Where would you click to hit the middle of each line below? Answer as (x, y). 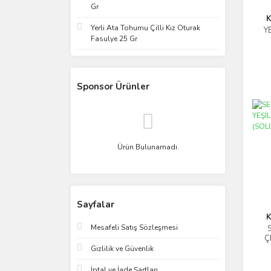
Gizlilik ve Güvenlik (122, 249)
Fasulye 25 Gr (114, 39)
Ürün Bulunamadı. (148, 147)
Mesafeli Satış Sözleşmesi (134, 227)
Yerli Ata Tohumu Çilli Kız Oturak (145, 28)
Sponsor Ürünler (113, 87)
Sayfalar (96, 204)
